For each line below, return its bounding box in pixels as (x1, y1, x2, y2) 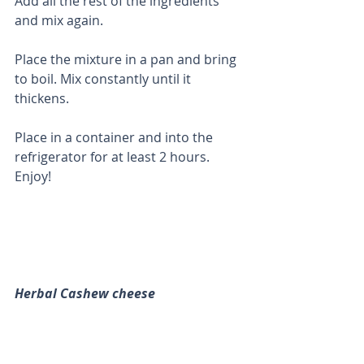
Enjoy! (15, 167, 51, 185)
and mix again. (15, 11, 106, 29)
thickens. (15, 89, 72, 107)
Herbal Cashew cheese (15, 284, 155, 302)
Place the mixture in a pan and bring (15, 50, 240, 68)
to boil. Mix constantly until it (15, 69, 194, 88)
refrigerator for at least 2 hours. (15, 147, 216, 166)
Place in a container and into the (15, 128, 216, 146)
